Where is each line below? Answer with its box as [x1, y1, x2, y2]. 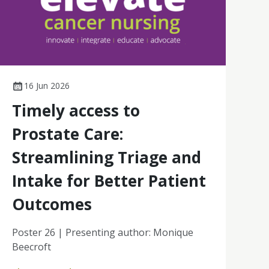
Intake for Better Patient [11, 169, 206, 192]
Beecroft [11, 240, 51, 253]
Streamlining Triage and [11, 146, 201, 168]
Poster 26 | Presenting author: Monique [11, 225, 193, 239]
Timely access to [11, 99, 140, 121]
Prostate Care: [11, 122, 123, 145]
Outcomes [11, 193, 92, 215]
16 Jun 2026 [23, 79, 70, 91]
